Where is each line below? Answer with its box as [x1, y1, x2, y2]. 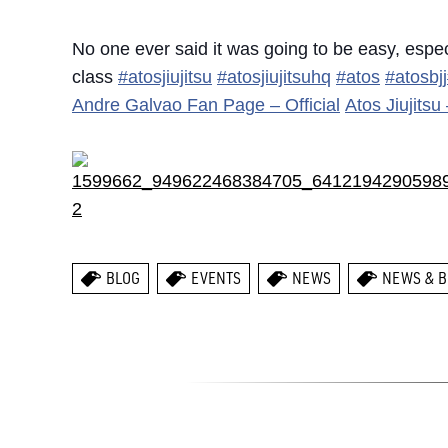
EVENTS [191, 268, 241, 288]
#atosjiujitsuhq [217, 67, 331, 87]
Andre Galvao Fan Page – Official [72, 95, 340, 115]
